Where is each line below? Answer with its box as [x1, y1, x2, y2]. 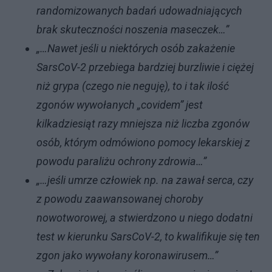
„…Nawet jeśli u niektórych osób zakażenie [36, 42, 235, 55]
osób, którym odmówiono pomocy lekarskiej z [36, 136, 250, 149]
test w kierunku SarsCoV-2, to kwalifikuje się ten [36, 230, 260, 243]
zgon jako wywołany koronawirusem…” [36, 249, 218, 262]
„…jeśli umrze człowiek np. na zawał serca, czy [36, 174, 253, 186]
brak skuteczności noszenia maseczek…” [36, 23, 229, 36]
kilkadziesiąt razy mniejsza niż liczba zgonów [36, 117, 250, 130]
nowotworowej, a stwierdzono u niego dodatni [36, 211, 253, 224]
